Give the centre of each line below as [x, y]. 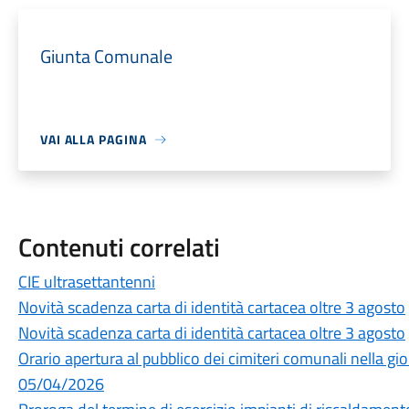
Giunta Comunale [106, 56]
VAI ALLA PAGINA [93, 139]
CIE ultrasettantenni [86, 282]
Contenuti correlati [119, 247]
